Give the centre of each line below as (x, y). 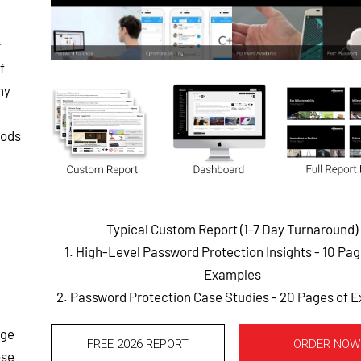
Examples (232, 274)
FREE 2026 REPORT (138, 344)
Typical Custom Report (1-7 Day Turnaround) (232, 229)
